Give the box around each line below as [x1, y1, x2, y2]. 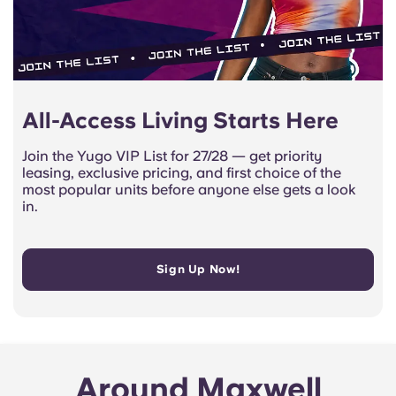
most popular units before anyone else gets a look [22, 181, 355, 199]
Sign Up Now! [156, 263, 240, 277]
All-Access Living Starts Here [22, 107, 339, 134]
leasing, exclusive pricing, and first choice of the [22, 164, 341, 182]
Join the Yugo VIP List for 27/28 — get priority [22, 148, 322, 165]
